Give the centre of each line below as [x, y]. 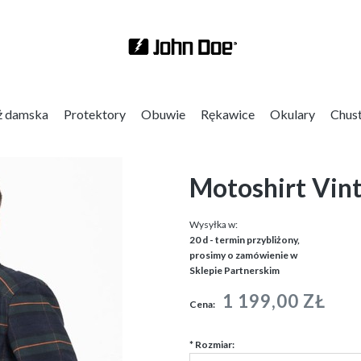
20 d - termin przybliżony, [244, 240]
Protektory [94, 114]
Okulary [292, 114]
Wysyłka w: [213, 224]
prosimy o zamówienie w [243, 255]
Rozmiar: [214, 344]
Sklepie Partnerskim [234, 270]
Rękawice [227, 114]
